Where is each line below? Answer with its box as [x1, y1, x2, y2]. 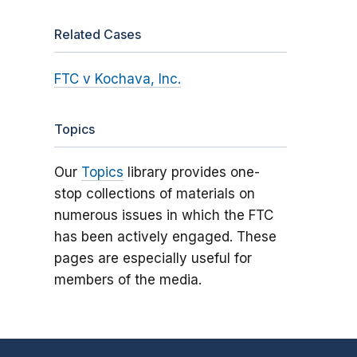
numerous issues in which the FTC [53, 207, 273, 224]
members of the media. [53, 272, 202, 288]
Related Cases [53, 26, 141, 43]
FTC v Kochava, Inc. [53, 71, 181, 88]
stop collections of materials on [53, 186, 255, 202]
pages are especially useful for [53, 250, 252, 267]
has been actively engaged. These [53, 229, 277, 245]
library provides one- [123, 164, 260, 181]
